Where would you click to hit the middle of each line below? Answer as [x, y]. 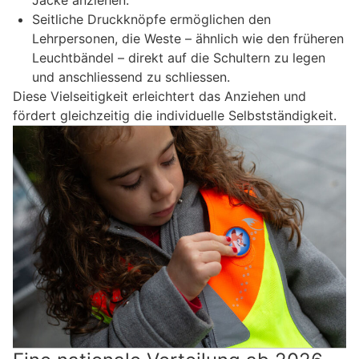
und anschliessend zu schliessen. [131, 77]
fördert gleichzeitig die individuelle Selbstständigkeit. [175, 116]
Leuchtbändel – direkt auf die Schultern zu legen [179, 58]
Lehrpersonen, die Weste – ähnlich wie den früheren [188, 39]
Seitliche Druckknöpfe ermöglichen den [151, 20]
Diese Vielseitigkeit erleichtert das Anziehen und [159, 97]
